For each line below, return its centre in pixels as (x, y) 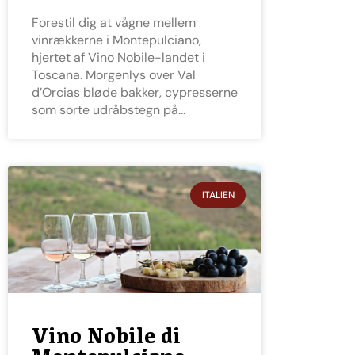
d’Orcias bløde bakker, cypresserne (135, 92)
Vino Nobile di (106, 335)
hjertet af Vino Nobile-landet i (118, 57)
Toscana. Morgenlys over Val (114, 74)
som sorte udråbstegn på (105, 109)
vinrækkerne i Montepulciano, (116, 40)
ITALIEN (218, 195)
